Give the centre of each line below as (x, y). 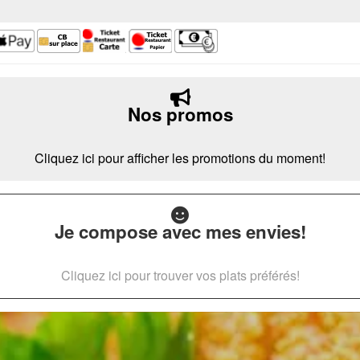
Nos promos (180, 114)
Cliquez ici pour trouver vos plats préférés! (180, 275)
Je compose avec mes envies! (180, 231)
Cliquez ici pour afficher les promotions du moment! (180, 158)
